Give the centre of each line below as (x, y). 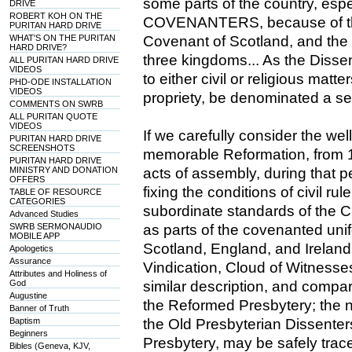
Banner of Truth (40, 308)
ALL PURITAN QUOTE (54, 116)
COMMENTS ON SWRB (57, 104)
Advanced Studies (44, 214)
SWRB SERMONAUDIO (56, 226)
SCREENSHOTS (42, 148)
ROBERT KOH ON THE (56, 16)
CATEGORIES (38, 201)
